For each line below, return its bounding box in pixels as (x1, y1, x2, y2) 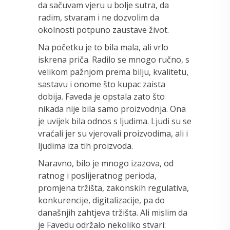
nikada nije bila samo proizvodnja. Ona (38, 103, 186, 114)
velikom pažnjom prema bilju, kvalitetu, (38, 66, 188, 78)
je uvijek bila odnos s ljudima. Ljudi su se (38, 115, 191, 127)
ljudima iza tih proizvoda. (38, 140, 133, 151)
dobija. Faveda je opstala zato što (38, 90, 165, 102)
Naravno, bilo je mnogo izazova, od (38, 157, 174, 169)
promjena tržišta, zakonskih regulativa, (38, 182, 189, 194)
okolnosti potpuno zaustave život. (38, 24, 169, 35)
